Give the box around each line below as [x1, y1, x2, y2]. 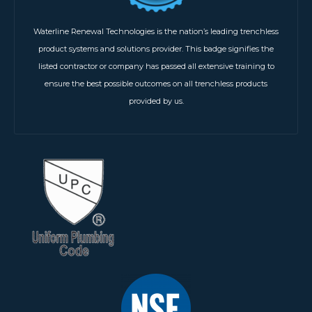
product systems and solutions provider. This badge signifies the [38, 43, 274, 54]
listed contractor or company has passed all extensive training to [38, 61, 274, 71]
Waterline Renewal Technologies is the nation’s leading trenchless [33, 26, 279, 36]
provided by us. [128, 95, 184, 106]
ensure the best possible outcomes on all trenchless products [45, 78, 267, 88]
